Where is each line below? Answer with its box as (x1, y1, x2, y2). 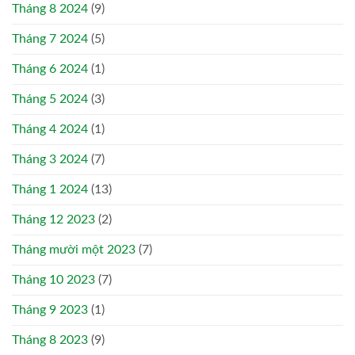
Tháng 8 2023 (12, 334, 88, 347)
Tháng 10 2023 (12, 273, 95, 287)
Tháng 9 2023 (12, 303, 88, 317)
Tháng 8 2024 (12, 2, 88, 16)
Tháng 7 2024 (12, 32, 88, 46)
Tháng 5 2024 (12, 93, 88, 106)
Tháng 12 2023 (12, 213, 95, 227)
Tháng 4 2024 (12, 123, 88, 136)
